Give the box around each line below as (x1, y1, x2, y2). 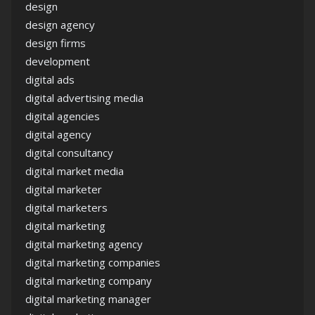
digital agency (25, 127, 91, 142)
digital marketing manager (25, 292, 151, 307)
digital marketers (25, 200, 108, 215)
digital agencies (25, 109, 100, 124)
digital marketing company (25, 274, 152, 288)
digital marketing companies (25, 255, 160, 270)
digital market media (25, 164, 124, 179)
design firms (25, 36, 86, 51)
